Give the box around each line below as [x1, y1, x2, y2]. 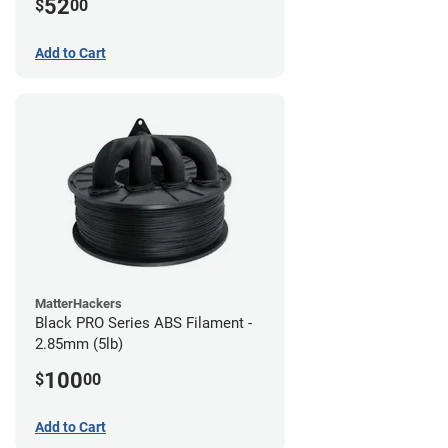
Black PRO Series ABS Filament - [35, 314, 252, 333]
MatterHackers [35, 296, 122, 312]
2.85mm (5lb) [35, 335, 123, 354]
